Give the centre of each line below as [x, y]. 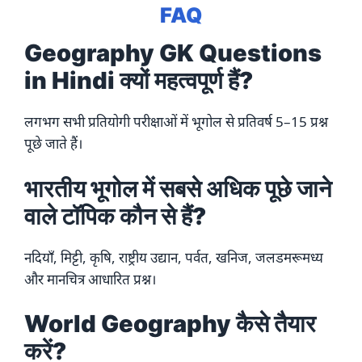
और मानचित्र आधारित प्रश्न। [90, 279]
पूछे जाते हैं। [53, 144]
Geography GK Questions [173, 53]
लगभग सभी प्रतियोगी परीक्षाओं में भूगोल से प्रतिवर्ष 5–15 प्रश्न [176, 122]
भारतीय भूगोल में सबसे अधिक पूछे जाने [178, 188]
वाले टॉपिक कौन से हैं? [115, 216]
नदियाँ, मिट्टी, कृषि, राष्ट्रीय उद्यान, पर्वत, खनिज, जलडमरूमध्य [174, 257]
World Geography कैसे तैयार [170, 324]
